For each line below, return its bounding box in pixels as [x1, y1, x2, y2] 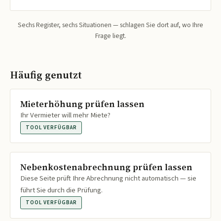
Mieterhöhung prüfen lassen [20, 98, 145, 110]
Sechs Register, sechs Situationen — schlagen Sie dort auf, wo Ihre [18, 20, 203, 30]
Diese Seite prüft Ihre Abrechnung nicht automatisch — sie [20, 173, 196, 184]
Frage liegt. [95, 31, 126, 40]
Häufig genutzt [10, 67, 82, 82]
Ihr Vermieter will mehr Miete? [20, 110, 110, 121]
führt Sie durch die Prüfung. [20, 185, 103, 196]
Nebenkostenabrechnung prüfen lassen [20, 161, 192, 174]
